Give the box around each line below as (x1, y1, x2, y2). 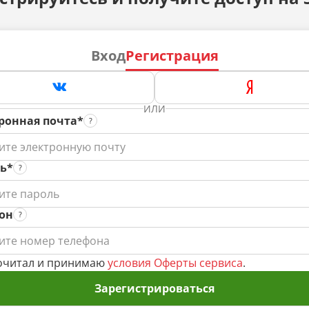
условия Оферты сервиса (108, 255, 243, 270)
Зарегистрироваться (94, 280, 215, 296)
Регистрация (125, 46, 219, 65)
